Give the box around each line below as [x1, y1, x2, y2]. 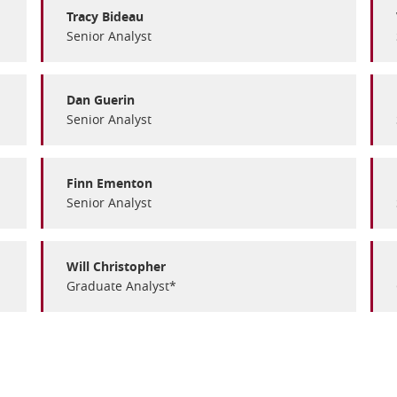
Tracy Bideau [66, 8, 144, 25]
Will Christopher [66, 258, 166, 275]
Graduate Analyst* [66, 277, 176, 294]
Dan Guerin [66, 91, 135, 108]
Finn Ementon [66, 175, 152, 191]
